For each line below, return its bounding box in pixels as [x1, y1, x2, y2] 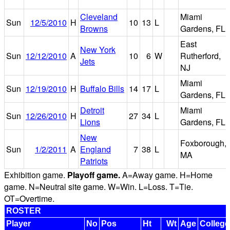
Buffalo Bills [80, 82, 124, 94]
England [80, 143, 111, 155]
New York [80, 43, 116, 55]
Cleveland [80, 10, 118, 23]
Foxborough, [180, 137, 226, 149]
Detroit [80, 104, 104, 116]
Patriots [80, 155, 108, 167]
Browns [80, 22, 108, 34]
